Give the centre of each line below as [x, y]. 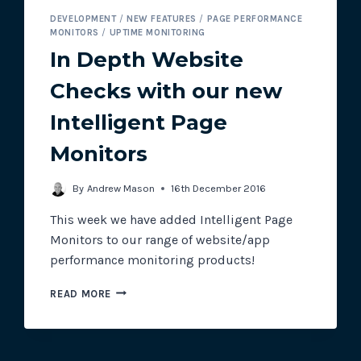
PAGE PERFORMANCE [255, 19]
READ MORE [81, 293]
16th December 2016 [218, 188]
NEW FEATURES [162, 19]
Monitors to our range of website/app [160, 239]
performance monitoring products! [153, 259]
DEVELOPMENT [83, 19]
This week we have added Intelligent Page [172, 219]
